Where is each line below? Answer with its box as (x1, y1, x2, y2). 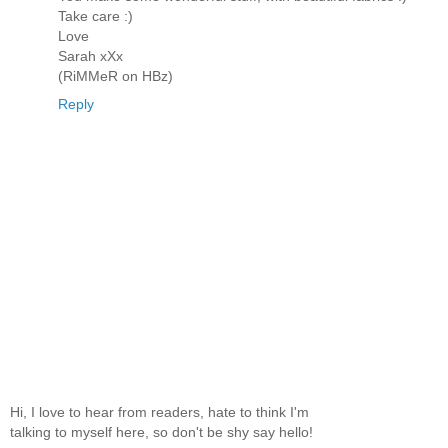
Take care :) (58, 8, 133, 25)
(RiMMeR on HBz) (58, 68, 173, 85)
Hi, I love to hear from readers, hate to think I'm (10, 403, 309, 420)
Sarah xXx (58, 48, 123, 65)
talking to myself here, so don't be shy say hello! (10, 423, 313, 440)
